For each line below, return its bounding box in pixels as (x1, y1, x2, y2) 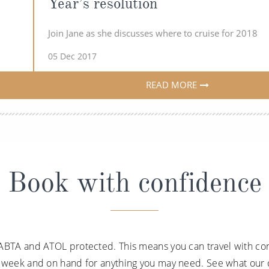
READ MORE (145, 79, 197, 91)
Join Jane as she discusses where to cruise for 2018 (47, 26, 258, 39)
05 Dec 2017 (47, 50, 97, 62)
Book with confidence (7, 165, 262, 199)
